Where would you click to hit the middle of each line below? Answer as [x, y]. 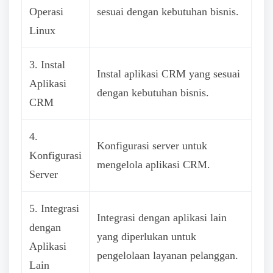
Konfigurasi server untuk [152, 145]
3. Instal [47, 64]
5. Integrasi [54, 208]
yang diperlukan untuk [147, 236]
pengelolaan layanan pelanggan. [168, 255]
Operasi [46, 11]
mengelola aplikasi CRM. [154, 164]
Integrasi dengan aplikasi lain [162, 217]
